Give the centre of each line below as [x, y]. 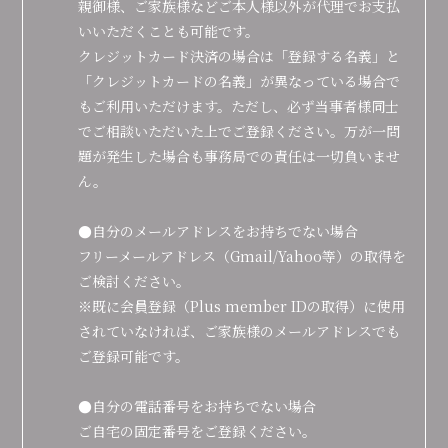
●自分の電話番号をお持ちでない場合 [197, 406]
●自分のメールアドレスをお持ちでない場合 [218, 231]
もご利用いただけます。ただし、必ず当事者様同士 [239, 106]
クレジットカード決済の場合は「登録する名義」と [239, 56]
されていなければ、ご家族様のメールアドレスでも [239, 331]
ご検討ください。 [134, 281]
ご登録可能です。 [134, 356]
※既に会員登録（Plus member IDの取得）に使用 [242, 306]
